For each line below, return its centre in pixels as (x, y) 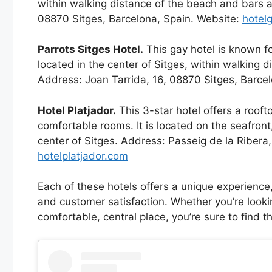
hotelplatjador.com (83, 156)
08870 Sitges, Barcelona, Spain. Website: (140, 19)
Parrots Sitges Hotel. (90, 49)
